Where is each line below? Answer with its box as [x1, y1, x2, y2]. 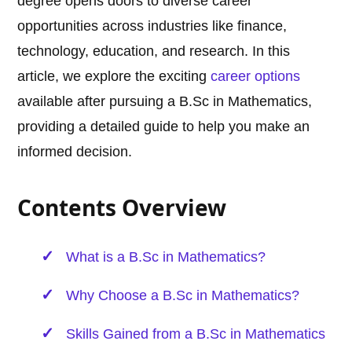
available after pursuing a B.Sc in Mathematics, [17, 93, 313, 110]
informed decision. [17, 144, 133, 160]
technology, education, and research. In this [17, 43, 291, 60]
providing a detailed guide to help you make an [17, 119, 310, 135]
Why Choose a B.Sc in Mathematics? [66, 288, 300, 304]
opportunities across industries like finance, [17, 18, 288, 35]
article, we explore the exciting [17, 68, 211, 85]
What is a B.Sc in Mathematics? [66, 249, 266, 266]
